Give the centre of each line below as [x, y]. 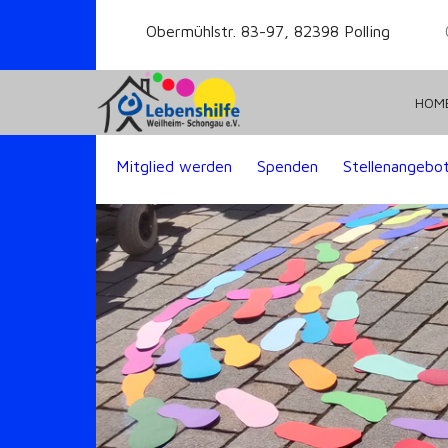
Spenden [287, 166]
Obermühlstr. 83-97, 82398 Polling [265, 31]
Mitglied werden [174, 166]
